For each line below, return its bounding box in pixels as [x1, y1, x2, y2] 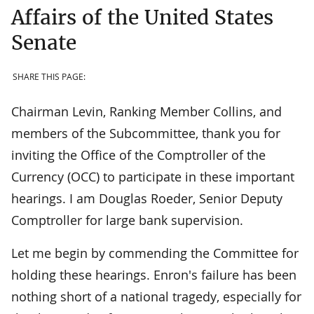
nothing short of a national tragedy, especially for [11, 287, 301, 305]
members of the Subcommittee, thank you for [11, 124, 280, 142]
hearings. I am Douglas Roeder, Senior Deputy [11, 189, 282, 207]
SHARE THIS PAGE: [13, 71, 86, 83]
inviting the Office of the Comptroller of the [11, 146, 266, 163]
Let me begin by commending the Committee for [11, 244, 299, 261]
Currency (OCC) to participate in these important [11, 168, 294, 185]
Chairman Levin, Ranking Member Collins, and [11, 102, 282, 120]
